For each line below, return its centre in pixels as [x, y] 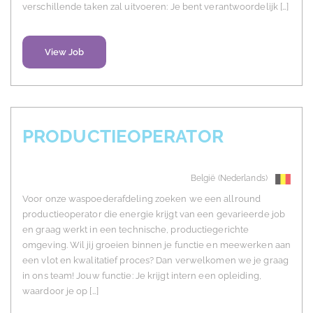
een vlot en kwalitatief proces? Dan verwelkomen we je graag [155, 261]
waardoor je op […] [60, 291]
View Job [64, 52]
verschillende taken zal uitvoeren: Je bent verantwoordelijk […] [156, 7]
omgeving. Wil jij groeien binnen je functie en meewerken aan [157, 245]
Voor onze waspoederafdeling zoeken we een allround [142, 199]
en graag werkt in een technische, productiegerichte [136, 230]
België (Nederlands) [229, 179]
